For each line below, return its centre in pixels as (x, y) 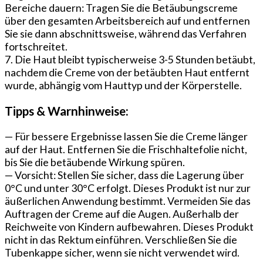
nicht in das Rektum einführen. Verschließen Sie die (121, 240)
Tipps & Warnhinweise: (67, 111)
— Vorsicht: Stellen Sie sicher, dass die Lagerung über (124, 175)
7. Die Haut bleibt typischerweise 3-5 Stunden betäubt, (130, 59)
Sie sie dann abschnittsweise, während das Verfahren (126, 33)
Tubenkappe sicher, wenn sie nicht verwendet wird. (122, 253)
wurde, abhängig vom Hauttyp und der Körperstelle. (123, 85)
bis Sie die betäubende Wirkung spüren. (95, 162)
